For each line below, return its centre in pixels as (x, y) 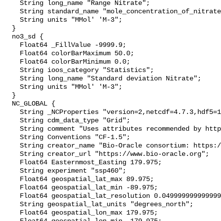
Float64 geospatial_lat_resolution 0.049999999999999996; (12, 196)
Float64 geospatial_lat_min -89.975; (12, 188)
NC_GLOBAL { (8, 104)
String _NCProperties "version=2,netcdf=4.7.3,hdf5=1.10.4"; (12, 112)
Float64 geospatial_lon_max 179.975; (12, 213)
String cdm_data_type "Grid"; (12, 121)
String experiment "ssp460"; (12, 171)
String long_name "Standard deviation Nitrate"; (12, 79)
